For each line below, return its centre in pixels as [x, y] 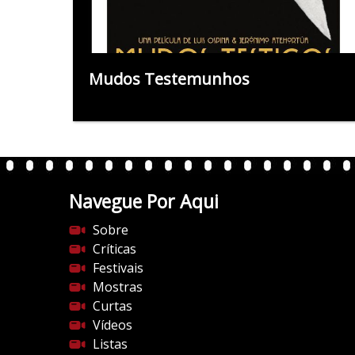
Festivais [118, 267]
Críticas [115, 248]
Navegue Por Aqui [144, 201]
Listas [110, 344]
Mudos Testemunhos [169, 78]
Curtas [113, 305]
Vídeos [113, 324]
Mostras [118, 286]
